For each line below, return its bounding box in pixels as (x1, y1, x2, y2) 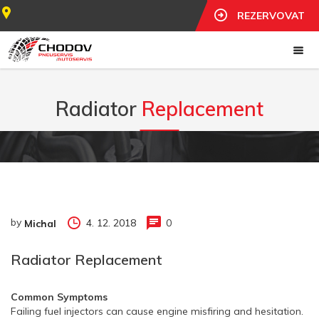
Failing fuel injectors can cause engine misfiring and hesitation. (11, 304, 303, 318)
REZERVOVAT (237, 9, 305, 22)
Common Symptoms (11, 290, 108, 303)
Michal (24, 216, 56, 230)
